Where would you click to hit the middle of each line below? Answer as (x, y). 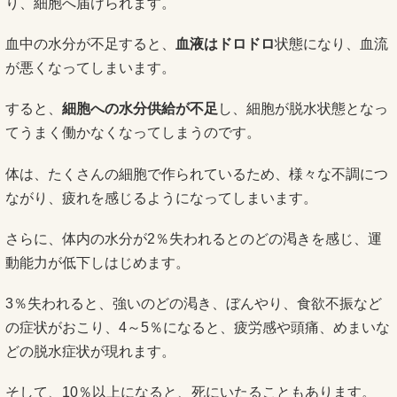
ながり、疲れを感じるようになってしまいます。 (161, 198)
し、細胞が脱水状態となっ (303, 109)
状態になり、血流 (331, 44)
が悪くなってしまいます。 (90, 68)
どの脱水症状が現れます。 (90, 351)
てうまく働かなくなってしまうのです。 (133, 133)
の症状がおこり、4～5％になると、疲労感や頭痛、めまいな (198, 327)
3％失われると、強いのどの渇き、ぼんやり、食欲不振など (194, 303)
